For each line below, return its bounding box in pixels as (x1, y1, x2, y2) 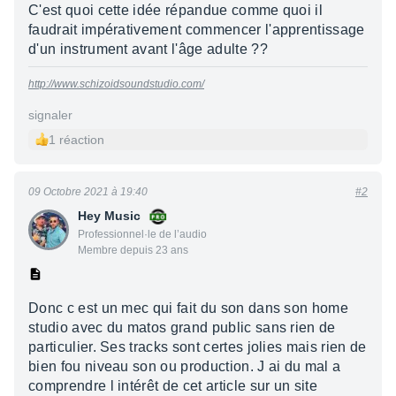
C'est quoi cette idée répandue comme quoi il (28, 2, 324, 18)
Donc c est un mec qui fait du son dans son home (28, 300, 349, 316)
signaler (28, 107, 72, 122)
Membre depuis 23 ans (78, 243, 188, 256)
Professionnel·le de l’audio (78, 227, 207, 240)
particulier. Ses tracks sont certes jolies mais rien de (28, 339, 367, 354)
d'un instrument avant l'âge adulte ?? (28, 41, 268, 57)
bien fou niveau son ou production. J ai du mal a (28, 358, 341, 374)
